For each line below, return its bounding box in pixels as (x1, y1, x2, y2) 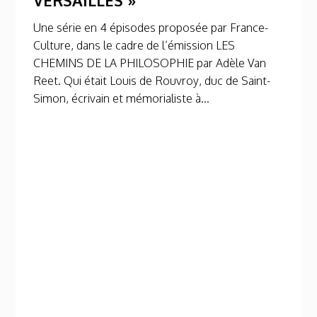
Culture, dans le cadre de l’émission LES (33, 38, 235, 52)
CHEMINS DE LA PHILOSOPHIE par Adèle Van (33, 55, 266, 70)
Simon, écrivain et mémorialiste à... (33, 91, 209, 105)
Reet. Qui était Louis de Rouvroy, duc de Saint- (33, 73, 270, 88)
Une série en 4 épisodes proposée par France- (33, 20, 268, 35)
